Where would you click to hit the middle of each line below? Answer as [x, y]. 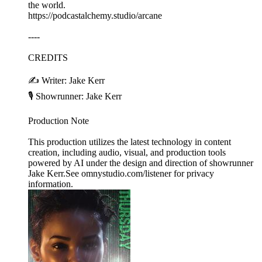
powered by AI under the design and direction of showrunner [141, 163]
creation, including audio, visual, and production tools [127, 153]
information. [51, 184]
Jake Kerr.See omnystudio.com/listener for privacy [121, 174]
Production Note [58, 121]
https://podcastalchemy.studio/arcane [95, 16]
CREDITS [49, 58]
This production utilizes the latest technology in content [130, 142]
